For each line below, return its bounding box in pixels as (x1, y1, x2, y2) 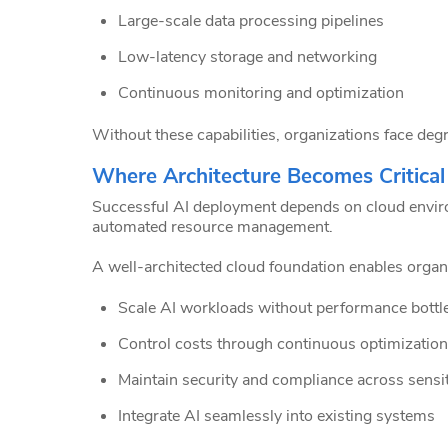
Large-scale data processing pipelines (117, 9, 384, 32)
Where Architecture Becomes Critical (92, 162, 445, 191)
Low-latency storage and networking (117, 45, 377, 68)
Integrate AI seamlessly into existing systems (117, 405, 435, 428)
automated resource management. (92, 215, 333, 238)
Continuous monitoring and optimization (117, 81, 404, 104)
